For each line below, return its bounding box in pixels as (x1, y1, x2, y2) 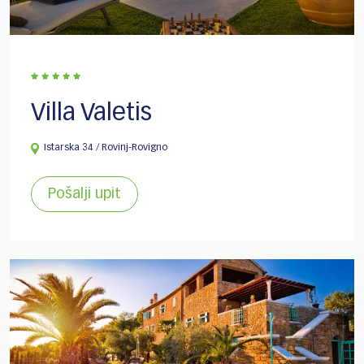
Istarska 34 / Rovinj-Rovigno (44, 143, 167, 154)
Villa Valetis (31, 102, 152, 127)
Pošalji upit (48, 187, 121, 202)
